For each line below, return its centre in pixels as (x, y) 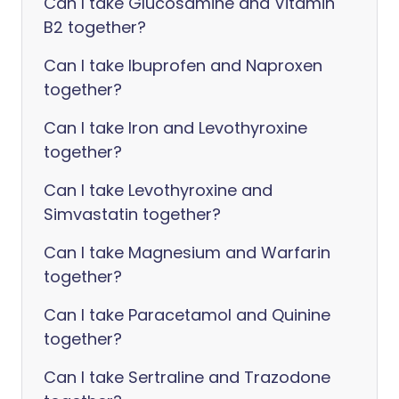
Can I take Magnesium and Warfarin (187, 252)
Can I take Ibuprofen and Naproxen (183, 65)
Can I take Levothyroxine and (158, 190)
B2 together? (95, 27)
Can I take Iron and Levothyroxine (175, 128)
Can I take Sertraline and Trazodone (187, 377)
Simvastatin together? (132, 214)
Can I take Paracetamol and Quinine (187, 315)
